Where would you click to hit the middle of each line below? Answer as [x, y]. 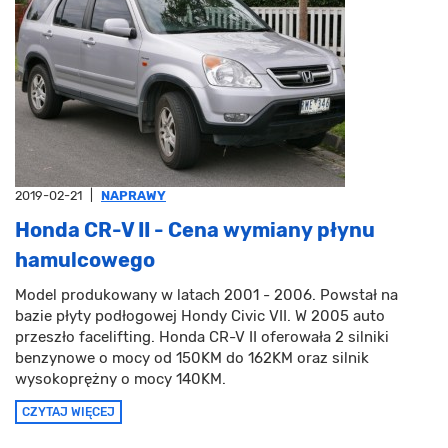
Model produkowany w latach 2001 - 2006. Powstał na [206, 295]
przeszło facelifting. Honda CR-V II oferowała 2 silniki [202, 337]
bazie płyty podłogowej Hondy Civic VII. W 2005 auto [200, 316]
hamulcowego [85, 260]
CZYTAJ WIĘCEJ [68, 412]
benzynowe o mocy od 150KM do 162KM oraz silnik [192, 358]
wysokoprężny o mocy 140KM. [120, 379]
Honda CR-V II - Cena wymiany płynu [195, 230]
